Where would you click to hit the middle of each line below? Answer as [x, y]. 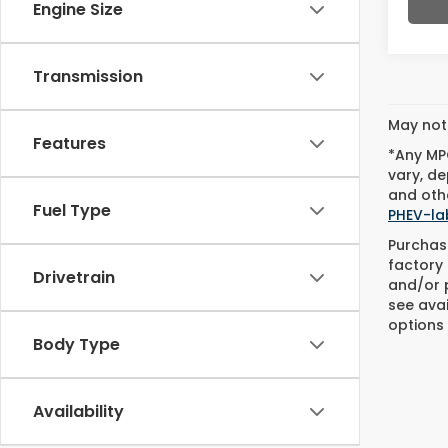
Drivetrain [74, 277]
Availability [78, 411]
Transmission [88, 76]
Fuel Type [72, 210]
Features [69, 143]
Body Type [76, 344]
